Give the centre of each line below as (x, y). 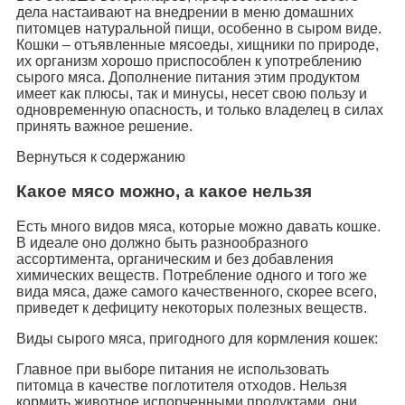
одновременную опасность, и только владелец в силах (200, 109)
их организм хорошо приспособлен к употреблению (189, 61)
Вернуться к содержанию (101, 156)
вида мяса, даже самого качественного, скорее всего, (197, 292)
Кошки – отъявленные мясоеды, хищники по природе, (198, 44)
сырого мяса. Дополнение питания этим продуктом (188, 77)
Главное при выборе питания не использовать (173, 370)
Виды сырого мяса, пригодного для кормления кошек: (197, 339)
